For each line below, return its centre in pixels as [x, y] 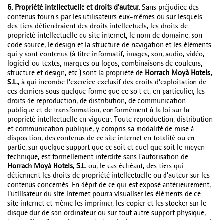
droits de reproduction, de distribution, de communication [96, 102]
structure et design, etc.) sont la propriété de [76, 74]
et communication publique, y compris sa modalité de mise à [101, 130]
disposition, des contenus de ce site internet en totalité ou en [101, 139]
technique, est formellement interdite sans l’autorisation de [98, 158]
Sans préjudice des [170, 8]
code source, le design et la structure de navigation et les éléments [109, 46]
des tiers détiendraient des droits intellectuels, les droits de [97, 27]
